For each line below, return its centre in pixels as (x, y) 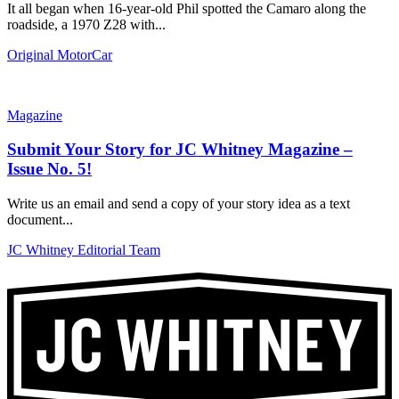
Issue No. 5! (49, 169)
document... (40, 219)
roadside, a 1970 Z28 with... (86, 24)
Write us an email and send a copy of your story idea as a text (179, 203)
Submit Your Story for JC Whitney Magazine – (180, 150)
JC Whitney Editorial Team (84, 249)
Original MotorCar (60, 54)
